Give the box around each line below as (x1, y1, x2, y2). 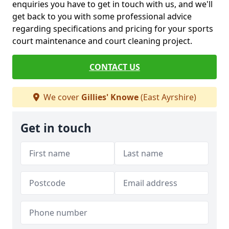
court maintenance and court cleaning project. (12, 35, 192, 47)
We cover (41, 91, 81, 103)
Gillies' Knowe (81, 91, 139, 103)
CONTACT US (89, 61, 140, 73)
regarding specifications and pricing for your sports (12, 23, 213, 34)
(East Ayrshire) (138, 91, 196, 103)
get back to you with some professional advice (12, 11, 192, 22)
